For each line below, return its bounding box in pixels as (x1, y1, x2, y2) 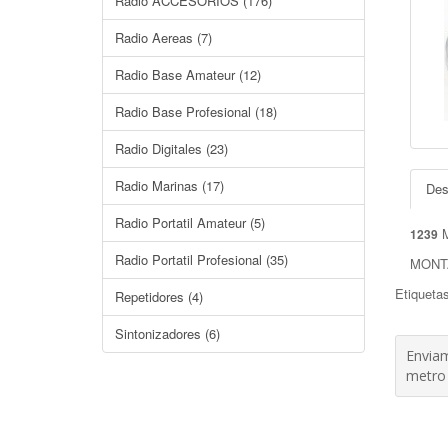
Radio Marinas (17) (115, 176, 224, 195)
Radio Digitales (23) (115, 139, 228, 158)
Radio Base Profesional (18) (115, 102, 277, 121)
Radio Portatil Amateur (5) (115, 213, 265, 232)
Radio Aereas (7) (115, 28, 212, 47)
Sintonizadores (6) (115, 324, 220, 343)
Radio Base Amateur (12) (115, 65, 261, 84)
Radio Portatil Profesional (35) (115, 250, 288, 269)
